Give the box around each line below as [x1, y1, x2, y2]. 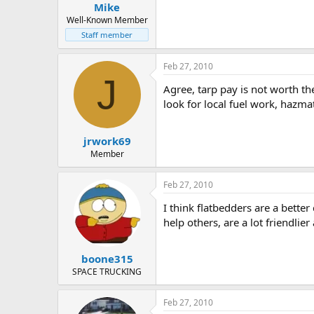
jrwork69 [83, 133, 131, 148]
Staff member [81, 29, 132, 41]
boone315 [81, 252, 133, 266]
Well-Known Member [66, 14, 148, 27]
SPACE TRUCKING [72, 266, 142, 278]
